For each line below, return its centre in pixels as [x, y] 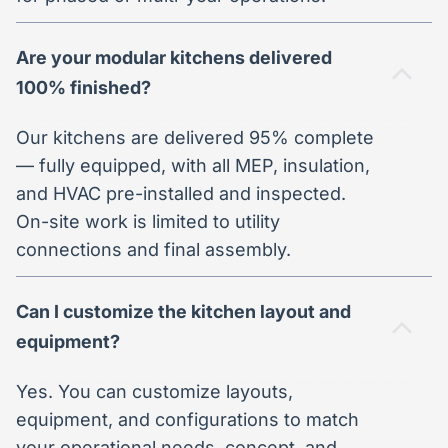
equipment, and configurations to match [187, 419]
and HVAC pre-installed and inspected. [181, 193]
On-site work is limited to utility [148, 221]
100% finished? [83, 87]
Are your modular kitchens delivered [174, 57]
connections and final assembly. [153, 249]
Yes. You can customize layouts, [154, 391]
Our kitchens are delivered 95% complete [195, 137]
